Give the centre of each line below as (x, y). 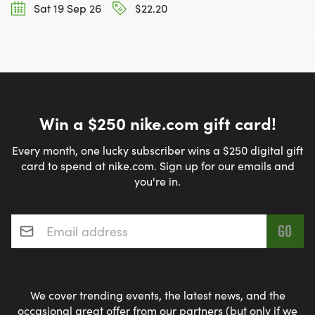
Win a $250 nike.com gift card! (157, 123)
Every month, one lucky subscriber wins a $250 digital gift (157, 150)
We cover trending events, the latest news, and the (157, 295)
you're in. (157, 181)
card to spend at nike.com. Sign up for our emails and (157, 166)
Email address (52, 214)
